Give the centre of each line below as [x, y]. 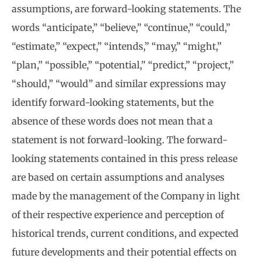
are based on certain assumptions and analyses [118, 177]
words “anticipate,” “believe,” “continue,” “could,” [121, 28]
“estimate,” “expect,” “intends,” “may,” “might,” [117, 46]
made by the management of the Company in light [126, 196]
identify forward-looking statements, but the [113, 103]
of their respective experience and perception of [118, 215]
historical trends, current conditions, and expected [125, 234]
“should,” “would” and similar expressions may [119, 84]
